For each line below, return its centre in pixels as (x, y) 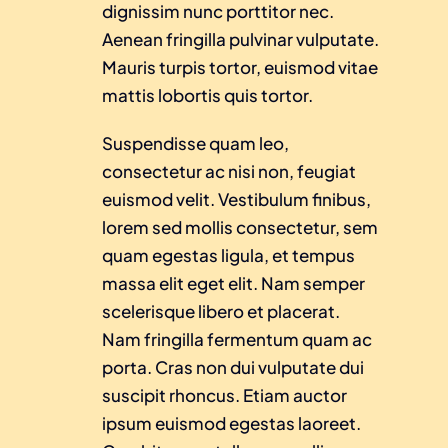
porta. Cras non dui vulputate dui (233, 367)
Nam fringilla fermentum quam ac (237, 339)
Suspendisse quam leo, (195, 143)
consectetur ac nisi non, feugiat (229, 171)
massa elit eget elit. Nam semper (233, 283)
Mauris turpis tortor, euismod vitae (240, 67)
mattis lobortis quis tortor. (207, 95)
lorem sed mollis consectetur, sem (240, 227)
